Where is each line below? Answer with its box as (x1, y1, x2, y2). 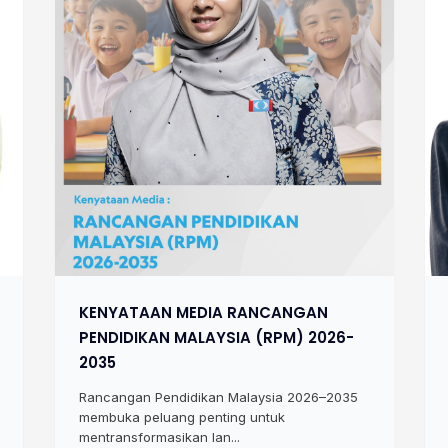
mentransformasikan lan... (78, 429, 240, 446)
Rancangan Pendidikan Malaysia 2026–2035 (78, 389, 358, 406)
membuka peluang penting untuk (78, 409, 285, 426)
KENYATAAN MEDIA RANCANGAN (78, 302, 328, 324)
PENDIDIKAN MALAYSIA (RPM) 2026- (78, 327, 354, 349)
